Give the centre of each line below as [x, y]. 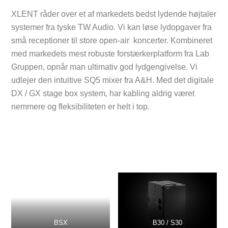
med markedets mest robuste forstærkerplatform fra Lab [110, 53]
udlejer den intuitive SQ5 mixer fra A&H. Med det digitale [113, 80]
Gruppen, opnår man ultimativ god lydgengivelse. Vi [105, 67]
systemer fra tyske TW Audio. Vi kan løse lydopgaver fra [112, 27]
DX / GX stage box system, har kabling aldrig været [103, 93]
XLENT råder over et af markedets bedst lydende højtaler [114, 14]
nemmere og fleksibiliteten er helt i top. [81, 106]
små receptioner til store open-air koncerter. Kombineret [112, 40]
